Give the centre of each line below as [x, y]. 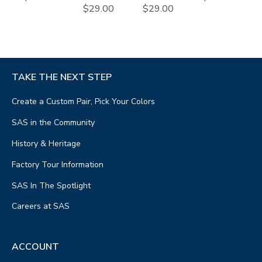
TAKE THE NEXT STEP [62, 77]
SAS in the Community [53, 123]
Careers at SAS [41, 206]
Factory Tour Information [58, 164]
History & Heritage [46, 143]
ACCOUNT [35, 247]
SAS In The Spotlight [51, 185]
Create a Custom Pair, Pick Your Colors [83, 102]
